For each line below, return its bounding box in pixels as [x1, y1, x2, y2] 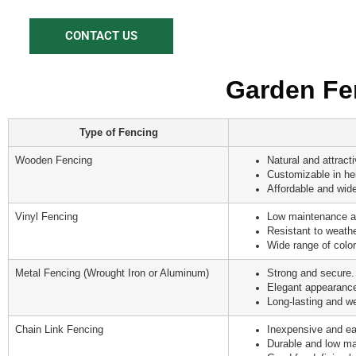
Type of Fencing [79, 126, 158, 138]
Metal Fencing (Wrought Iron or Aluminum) [15, 267, 209, 279]
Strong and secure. [267, 267, 354, 279]
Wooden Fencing [15, 154, 92, 166]
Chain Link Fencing [15, 323, 103, 335]
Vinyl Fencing [15, 211, 78, 222]
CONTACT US [64, 29, 137, 44]
